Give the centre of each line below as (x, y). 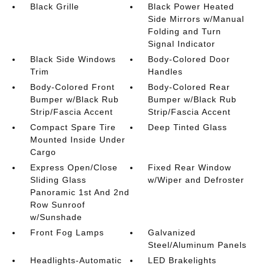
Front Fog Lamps (67, 232)
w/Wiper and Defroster (196, 180)
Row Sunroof (57, 205)
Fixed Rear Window (190, 167)
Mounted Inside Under (77, 140)
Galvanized (172, 232)
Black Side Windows (73, 59)
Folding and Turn (185, 31)
